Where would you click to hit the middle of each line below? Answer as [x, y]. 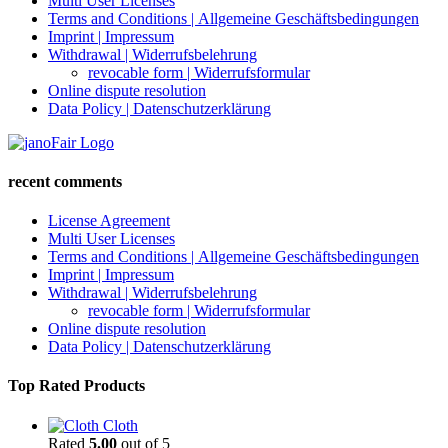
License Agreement [109, 221]
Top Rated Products [76, 386]
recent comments [65, 181]
